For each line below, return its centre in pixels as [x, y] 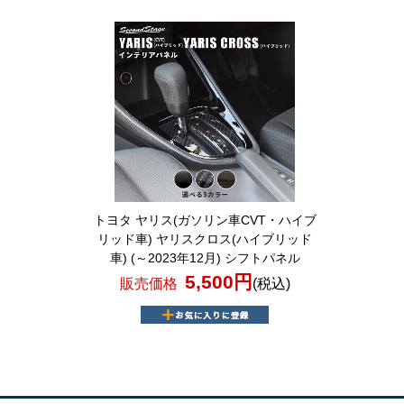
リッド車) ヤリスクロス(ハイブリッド [205, 239]
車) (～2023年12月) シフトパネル [205, 258]
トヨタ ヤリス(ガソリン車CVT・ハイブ [205, 220]
